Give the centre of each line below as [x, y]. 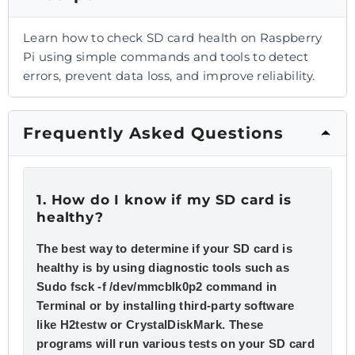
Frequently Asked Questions [153, 134]
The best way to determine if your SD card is [165, 249]
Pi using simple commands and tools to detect [166, 57]
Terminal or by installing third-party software [166, 306]
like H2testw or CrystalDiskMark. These [150, 325]
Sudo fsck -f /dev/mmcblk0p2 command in [157, 287]
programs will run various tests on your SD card [176, 344]
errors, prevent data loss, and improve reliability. [169, 76]
